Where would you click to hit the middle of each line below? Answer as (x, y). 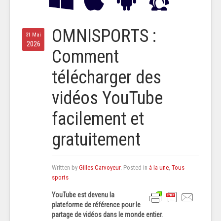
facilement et (98, 119)
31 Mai (33, 35)
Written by (65, 168)
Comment (85, 57)
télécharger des (107, 78)
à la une (159, 168)
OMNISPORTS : (104, 36)
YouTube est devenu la (83, 195)
